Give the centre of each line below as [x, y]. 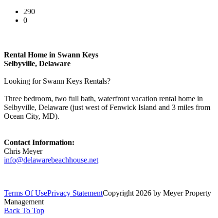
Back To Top [24, 210]
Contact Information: [39, 142]
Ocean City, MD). [32, 116]
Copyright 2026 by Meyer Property [157, 193]
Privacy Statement [75, 193]
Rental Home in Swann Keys [51, 54]
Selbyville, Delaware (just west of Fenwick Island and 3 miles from [107, 107]
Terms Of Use [26, 193]
